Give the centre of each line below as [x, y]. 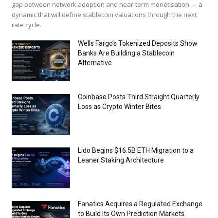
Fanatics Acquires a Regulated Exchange [140, 204]
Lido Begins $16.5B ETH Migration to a [136, 150]
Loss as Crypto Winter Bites [119, 106]
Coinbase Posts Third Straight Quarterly [139, 97]
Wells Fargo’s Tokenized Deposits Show [138, 43]
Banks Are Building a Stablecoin [126, 53]
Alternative [95, 63]
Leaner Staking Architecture [121, 160]
